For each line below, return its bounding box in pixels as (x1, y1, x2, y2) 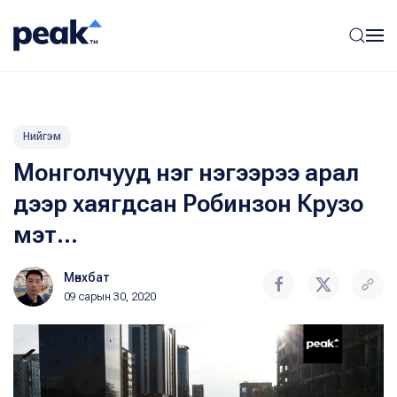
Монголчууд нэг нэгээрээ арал (13, 159, 359, 187)
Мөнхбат (64, 270, 110, 284)
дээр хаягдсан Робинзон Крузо (13, 190, 363, 218)
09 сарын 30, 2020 (64, 291, 156, 303)
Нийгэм (23, 130, 61, 143)
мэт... (13, 221, 78, 249)
